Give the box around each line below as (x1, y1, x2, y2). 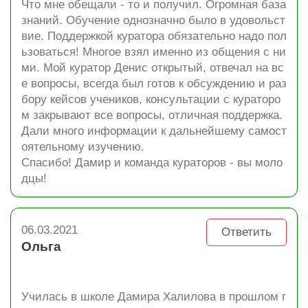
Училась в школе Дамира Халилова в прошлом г (21, 290, 286, 303)
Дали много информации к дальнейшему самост (21, 124, 287, 137)
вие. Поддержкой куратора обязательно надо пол (21, 30, 287, 43)
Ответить (221, 225, 272, 239)
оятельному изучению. (21, 140, 144, 153)
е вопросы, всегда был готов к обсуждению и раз (21, 77, 287, 90)
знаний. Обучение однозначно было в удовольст (21, 14, 285, 27)
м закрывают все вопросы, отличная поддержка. (21, 109, 283, 122)
